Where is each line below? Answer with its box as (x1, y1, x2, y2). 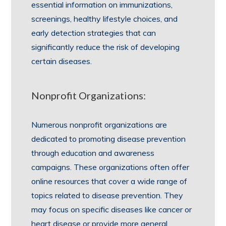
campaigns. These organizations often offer (31, 162, 190, 172)
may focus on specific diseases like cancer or (31, 204, 192, 214)
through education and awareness (31, 148, 155, 158)
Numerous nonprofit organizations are (31, 120, 167, 130)
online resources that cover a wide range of (31, 176, 188, 186)
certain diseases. (31, 56, 92, 66)
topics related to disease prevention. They (31, 190, 184, 200)
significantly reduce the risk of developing (31, 42, 180, 52)
